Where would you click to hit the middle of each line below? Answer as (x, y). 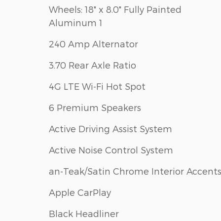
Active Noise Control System (111, 149)
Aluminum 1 (76, 22)
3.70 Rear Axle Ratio (92, 65)
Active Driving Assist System (110, 128)
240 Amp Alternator (93, 43)
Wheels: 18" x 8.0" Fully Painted (115, 9)
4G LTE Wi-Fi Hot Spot (97, 86)
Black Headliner (84, 213)
